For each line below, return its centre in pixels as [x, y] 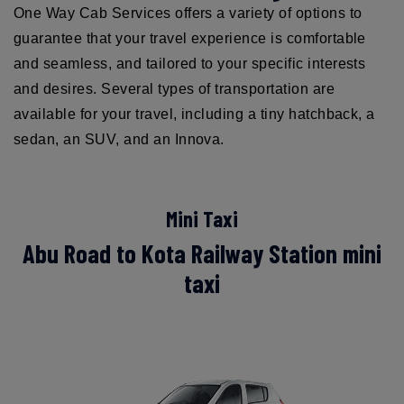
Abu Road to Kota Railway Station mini [202, 253]
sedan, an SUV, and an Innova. [119, 139]
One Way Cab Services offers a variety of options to [188, 13]
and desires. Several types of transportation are [174, 88]
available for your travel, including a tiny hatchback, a [194, 114]
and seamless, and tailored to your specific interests [190, 63]
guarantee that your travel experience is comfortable [190, 38]
